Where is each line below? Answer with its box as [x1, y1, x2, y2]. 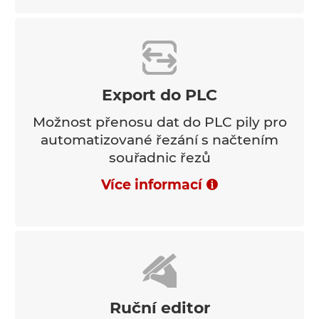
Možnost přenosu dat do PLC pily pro [32, 113, 287, 130]
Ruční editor [109, 298, 210, 318]
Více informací [101, 176, 202, 193]
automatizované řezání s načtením [41, 131, 278, 148]
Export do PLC [102, 85, 217, 105]
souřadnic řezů [108, 149, 211, 166]
